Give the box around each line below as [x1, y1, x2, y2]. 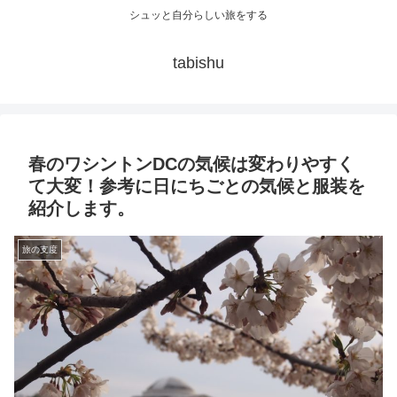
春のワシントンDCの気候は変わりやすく [28, 154, 354, 175]
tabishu [173, 54, 224, 73]
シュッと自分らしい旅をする [129, 9, 268, 22]
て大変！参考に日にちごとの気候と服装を [28, 176, 365, 197]
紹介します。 [28, 198, 135, 219]
